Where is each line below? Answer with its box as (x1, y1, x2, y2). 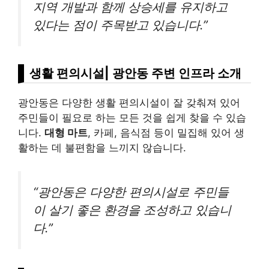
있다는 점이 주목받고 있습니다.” (33, 17, 208, 32)
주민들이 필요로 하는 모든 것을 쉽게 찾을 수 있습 (18, 112, 246, 124)
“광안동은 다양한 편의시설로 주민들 (33, 184, 229, 199)
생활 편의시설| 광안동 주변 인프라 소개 (29, 65, 241, 81)
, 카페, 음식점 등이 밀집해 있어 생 (88, 127, 244, 139)
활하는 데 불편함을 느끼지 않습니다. (18, 142, 186, 154)
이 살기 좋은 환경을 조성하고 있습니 (33, 202, 231, 217)
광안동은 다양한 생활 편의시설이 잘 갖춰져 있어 (18, 97, 240, 109)
